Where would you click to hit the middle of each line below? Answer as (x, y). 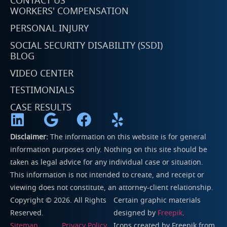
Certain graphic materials (157, 201)
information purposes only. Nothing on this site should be (109, 150)
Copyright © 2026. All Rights (58, 201)
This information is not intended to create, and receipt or (107, 175)
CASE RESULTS (41, 108)
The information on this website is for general (127, 137)
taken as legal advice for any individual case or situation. (108, 163)
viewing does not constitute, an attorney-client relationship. (112, 188)
